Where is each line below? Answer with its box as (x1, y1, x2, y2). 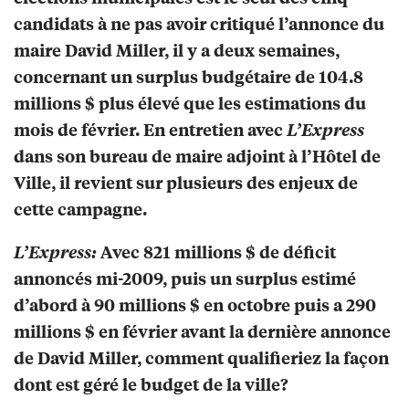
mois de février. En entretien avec (14, 118, 287, 142)
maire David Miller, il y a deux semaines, (14, 38, 340, 62)
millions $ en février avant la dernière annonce (14, 320, 391, 343)
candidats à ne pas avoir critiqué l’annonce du (14, 12, 384, 36)
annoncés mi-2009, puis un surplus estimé (14, 267, 356, 290)
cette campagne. (14, 197, 147, 221)
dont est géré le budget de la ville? (14, 372, 288, 396)
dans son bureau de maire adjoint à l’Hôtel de (14, 144, 381, 168)
